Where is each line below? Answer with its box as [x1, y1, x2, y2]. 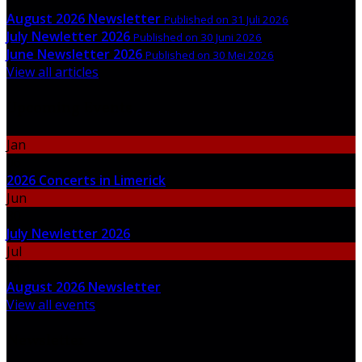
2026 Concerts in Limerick [6, 170, 166, 189]
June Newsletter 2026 [6, 44, 142, 63]
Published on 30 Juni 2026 [133, 29, 262, 44]
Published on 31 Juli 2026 [164, 11, 288, 27]
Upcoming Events [6, 96, 133, 120]
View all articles [6, 62, 99, 81]
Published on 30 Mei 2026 [145, 47, 274, 62]
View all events [6, 295, 95, 314]
